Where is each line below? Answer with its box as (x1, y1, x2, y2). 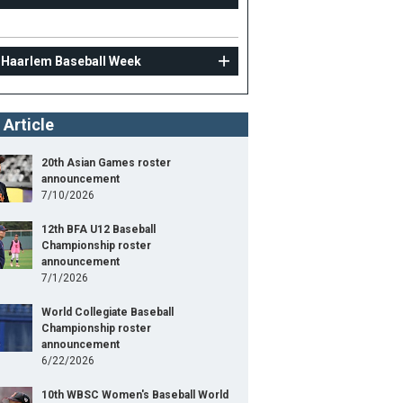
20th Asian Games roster (41, 157, 171, 169)
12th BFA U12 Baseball (41, 223, 156, 236)
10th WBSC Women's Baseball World (41, 389, 228, 401)
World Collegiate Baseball (41, 306, 174, 318)
